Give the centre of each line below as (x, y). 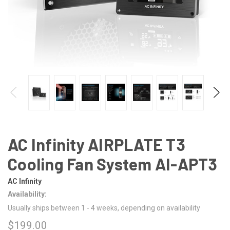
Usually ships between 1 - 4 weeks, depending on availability (104, 208)
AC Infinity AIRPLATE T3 (97, 144)
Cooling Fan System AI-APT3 (113, 164)
